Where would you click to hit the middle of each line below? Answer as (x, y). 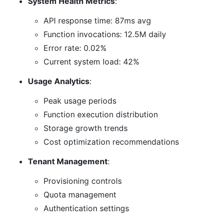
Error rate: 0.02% (75, 48)
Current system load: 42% (91, 62)
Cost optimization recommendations (111, 142)
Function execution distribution (101, 115)
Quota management (80, 195)
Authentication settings (86, 208)
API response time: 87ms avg (97, 21)
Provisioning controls (83, 181)
